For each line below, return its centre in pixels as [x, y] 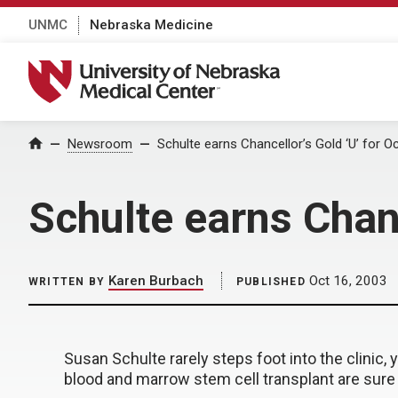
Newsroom [100, 144]
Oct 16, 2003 [346, 281]
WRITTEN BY [67, 282]
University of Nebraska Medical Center [165, 69]
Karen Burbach [156, 281]
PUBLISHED [271, 282]
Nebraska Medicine [151, 24]
